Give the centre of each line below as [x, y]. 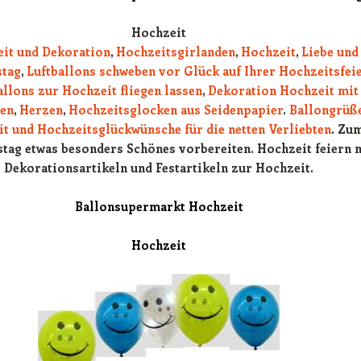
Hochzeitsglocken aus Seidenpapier [176, 110]
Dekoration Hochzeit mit [283, 90]
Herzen [41, 110]
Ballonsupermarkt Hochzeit [159, 206]
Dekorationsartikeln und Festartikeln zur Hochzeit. [159, 168]
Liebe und [330, 52]
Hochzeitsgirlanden [176, 52]
